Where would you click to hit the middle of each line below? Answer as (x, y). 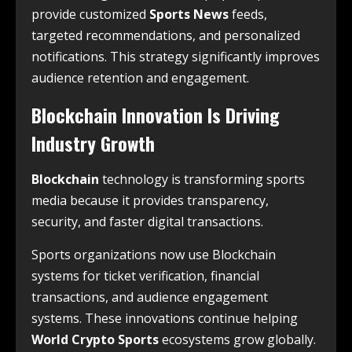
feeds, (248, 14)
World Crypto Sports (95, 339)
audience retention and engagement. (140, 77)
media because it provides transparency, (150, 200)
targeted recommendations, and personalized (166, 35)
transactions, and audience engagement (150, 297)
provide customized (90, 14)
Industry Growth (93, 143)
